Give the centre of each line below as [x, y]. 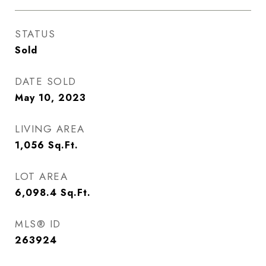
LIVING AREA [50, 129]
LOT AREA [41, 176]
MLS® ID [38, 224]
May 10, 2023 [50, 98]
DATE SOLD [46, 81]
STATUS [35, 34]
